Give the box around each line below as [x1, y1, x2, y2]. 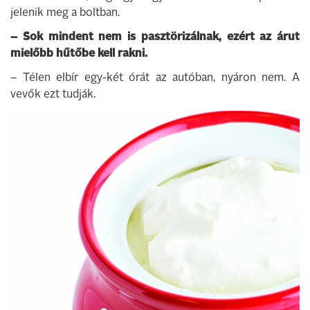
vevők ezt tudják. [10, 89, 95, 100]
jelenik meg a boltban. [10, 8, 120, 19]
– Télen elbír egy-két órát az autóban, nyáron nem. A [10, 73, 300, 84]
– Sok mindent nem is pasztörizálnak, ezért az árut [10, 32, 300, 43]
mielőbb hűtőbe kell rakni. [10, 48, 147, 60]
